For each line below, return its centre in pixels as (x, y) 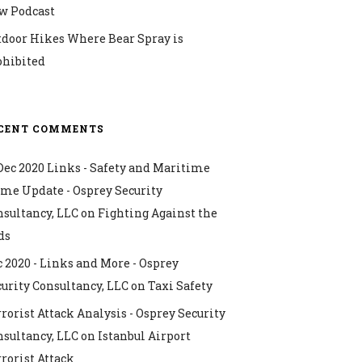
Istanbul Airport (144, 335)
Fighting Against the (157, 213)
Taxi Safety (180, 285)
